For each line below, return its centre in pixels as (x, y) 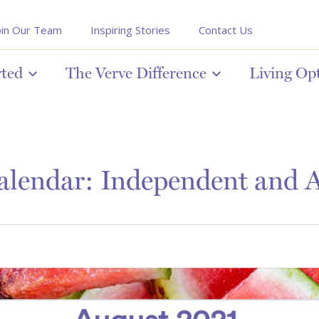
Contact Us (226, 30)
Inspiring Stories (130, 30)
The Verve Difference (136, 73)
